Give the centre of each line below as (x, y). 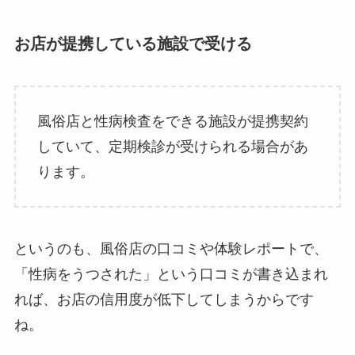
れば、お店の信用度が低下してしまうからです (164, 299)
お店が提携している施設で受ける (133, 43)
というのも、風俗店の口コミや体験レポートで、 (171, 248)
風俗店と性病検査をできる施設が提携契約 (172, 121)
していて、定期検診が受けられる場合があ (172, 146)
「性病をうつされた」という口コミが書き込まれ (171, 274)
